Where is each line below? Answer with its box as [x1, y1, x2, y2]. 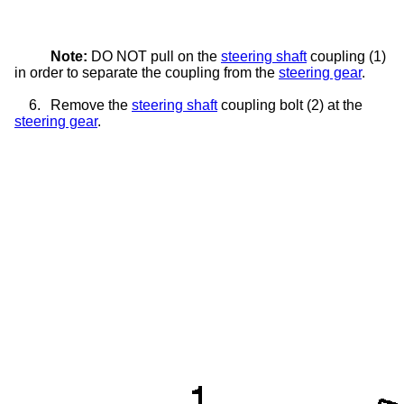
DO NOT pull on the [87, 48, 221, 64]
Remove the [50, 96, 132, 113]
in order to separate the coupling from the [14, 64, 279, 80]
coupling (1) [307, 48, 386, 64]
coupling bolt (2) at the [217, 96, 363, 113]
